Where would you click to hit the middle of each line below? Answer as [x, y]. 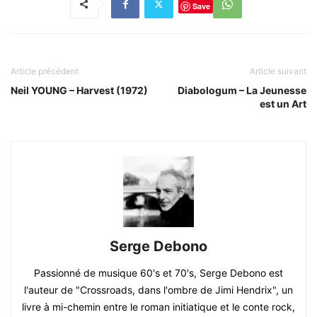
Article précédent [45, 71]
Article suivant [278, 71]
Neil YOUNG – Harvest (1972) [79, 90]
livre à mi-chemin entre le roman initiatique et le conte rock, [158, 306]
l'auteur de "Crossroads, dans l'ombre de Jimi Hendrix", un [158, 289]
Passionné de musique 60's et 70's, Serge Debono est [158, 272]
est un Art [283, 103]
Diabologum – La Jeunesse [242, 90]
